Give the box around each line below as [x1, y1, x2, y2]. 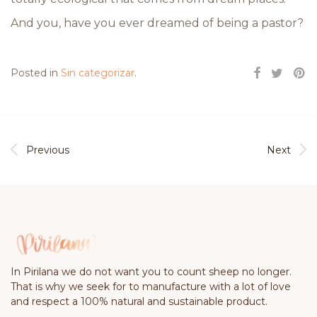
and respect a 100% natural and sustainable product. [11, 294, 267, 308]
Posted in [11, 67, 61, 79]
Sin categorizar [61, 67, 134, 79]
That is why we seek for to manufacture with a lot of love [11, 279, 291, 293]
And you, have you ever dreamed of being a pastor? [11, 16, 304, 30]
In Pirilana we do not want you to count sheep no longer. [11, 265, 292, 278]
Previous [26, 144, 69, 156]
